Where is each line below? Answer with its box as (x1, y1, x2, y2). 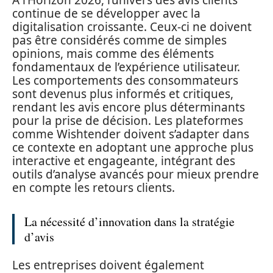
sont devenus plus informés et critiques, (12, 86, 233, 102)
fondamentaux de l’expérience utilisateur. (12, 59, 240, 75)
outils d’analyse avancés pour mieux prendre (12, 166, 259, 182)
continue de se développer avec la (12, 5, 200, 21)
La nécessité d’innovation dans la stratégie (24, 213, 235, 230)
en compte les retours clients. (12, 180, 175, 196)
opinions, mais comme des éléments (12, 46, 214, 62)
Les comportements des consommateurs (12, 73, 238, 88)
